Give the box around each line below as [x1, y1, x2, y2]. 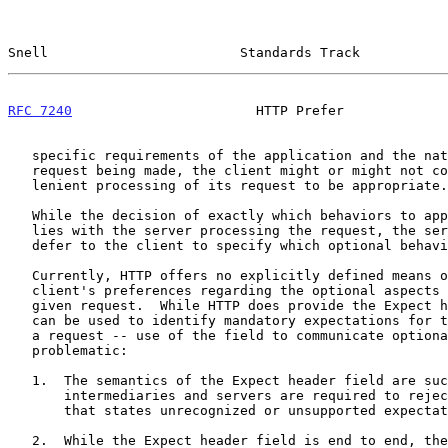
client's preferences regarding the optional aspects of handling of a [8, 282, 32, 298]
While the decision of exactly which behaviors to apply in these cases [8, 207, 32, 223]
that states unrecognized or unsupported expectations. [8, 402, 64, 418]
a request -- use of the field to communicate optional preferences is [8, 327, 32, 343]
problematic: [8, 342, 32, 358]
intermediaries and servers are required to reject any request [8, 387, 64, 403]
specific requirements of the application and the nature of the [8, 147, 32, 163]
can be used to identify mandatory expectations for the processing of [8, 312, 32, 328]
